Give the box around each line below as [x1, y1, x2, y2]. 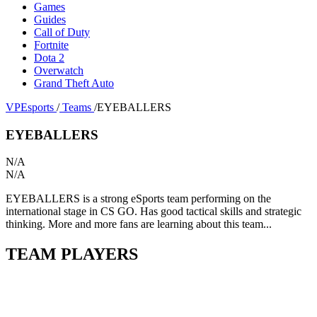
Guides [34, 13, 66, 25]
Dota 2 [34, 51, 64, 64]
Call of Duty [34, 25, 90, 38]
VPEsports [6, 100, 54, 113]
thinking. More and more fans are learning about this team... [6, 218, 272, 231]
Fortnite [34, 38, 69, 51]
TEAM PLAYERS [6, 245, 138, 264]
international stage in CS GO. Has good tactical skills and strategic [6, 205, 301, 218]
